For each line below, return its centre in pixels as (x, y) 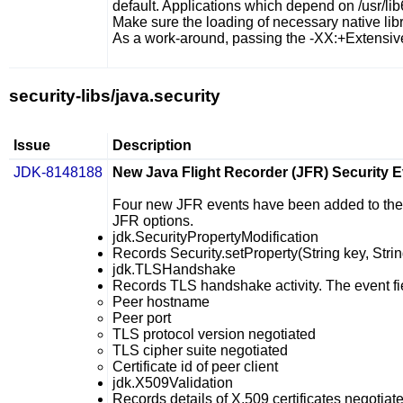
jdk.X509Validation (173, 383)
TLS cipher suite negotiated (200, 350)
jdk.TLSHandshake (174, 269)
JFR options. (153, 221)
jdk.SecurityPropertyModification (215, 237)
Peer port (142, 318)
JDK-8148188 (58, 172)
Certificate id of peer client (195, 367)
